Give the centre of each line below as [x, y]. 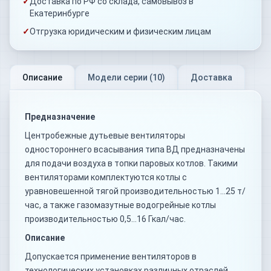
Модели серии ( [120, 77]
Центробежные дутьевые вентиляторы [105, 135]
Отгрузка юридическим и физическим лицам [120, 31]
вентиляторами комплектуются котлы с [106, 177]
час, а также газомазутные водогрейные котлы [120, 205]
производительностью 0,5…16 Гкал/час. [105, 219]
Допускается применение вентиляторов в [111, 256]
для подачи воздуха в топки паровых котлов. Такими [131, 163]
